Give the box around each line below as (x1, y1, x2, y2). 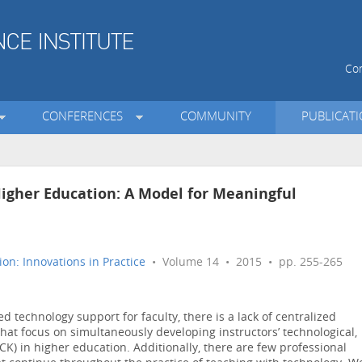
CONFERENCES (42, 112, 130, 124)
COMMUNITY (179, 112, 251, 124)
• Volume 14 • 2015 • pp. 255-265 (145, 257, 343, 270)
